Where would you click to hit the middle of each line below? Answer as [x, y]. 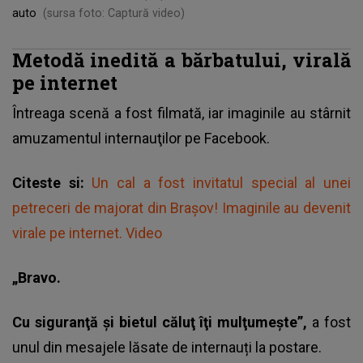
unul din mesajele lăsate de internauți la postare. [167, 347]
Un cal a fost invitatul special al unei [222, 182]
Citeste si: [52, 182]
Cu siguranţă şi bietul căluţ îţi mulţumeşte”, [162, 322]
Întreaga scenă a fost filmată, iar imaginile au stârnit [181, 113]
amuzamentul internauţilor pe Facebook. [141, 138]
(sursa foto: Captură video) [114, 13]
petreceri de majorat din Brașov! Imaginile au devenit [181, 207]
